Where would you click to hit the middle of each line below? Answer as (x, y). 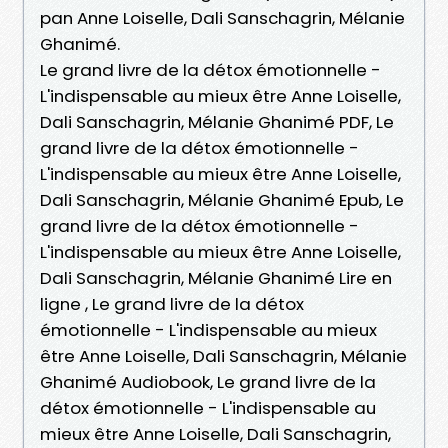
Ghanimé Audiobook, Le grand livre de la (208, 381)
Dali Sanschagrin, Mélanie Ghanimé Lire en (216, 277)
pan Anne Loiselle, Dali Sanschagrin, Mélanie (222, 17)
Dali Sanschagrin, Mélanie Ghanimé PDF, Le (217, 121)
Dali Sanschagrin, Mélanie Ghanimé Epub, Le (222, 199)
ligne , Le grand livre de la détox (172, 303)
